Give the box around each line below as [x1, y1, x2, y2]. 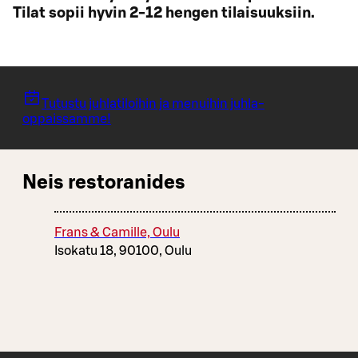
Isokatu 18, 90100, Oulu [54, 245, 192, 258]
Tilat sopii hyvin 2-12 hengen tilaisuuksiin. [13, 6, 315, 22]
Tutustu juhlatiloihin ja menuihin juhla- [42, 97, 265, 111]
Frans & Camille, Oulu [54, 226, 180, 240]
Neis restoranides [22, 173, 185, 193]
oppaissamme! [22, 113, 111, 126]
